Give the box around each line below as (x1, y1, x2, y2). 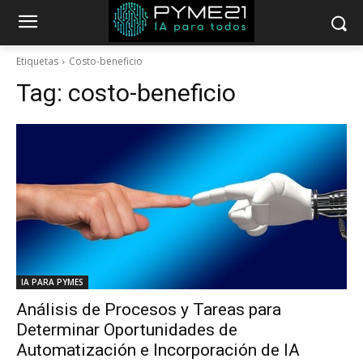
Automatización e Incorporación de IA (16, 340, 300, 360)
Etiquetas (16, 54, 58, 68)
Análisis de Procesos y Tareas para (16, 300, 281, 319)
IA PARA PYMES (21, 276, 83, 288)
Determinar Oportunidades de (16, 320, 237, 340)
